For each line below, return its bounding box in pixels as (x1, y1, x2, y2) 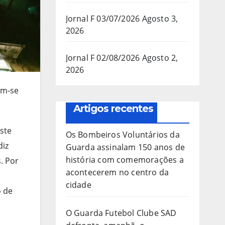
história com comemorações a (65, 154, 184, 165)
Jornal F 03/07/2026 (65, 13, 140, 24)
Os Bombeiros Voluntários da (65, 129, 180, 140)
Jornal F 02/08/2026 (65, 52, 140, 63)
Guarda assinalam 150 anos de (65, 141, 185, 153)
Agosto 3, (142, 13, 178, 24)
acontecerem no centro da (65, 166, 169, 178)
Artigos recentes (73, 102, 153, 115)
